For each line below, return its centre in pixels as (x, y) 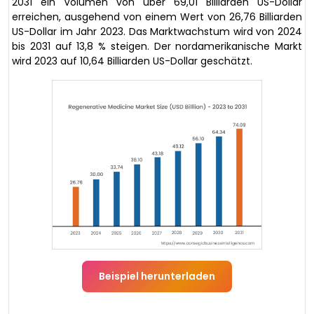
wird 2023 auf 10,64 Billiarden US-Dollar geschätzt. (132, 61)
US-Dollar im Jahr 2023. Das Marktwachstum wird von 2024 (157, 32)
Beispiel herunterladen (157, 276)
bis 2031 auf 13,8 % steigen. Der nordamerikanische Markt (157, 46)
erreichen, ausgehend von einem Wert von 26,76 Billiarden (157, 17)
